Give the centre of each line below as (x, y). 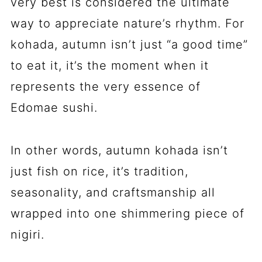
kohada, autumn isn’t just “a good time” (129, 44)
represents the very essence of (105, 86)
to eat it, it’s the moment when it (109, 65)
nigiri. (27, 234)
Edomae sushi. (54, 107)
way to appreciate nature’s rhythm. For (127, 23)
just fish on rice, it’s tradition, (99, 171)
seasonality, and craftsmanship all (113, 192)
